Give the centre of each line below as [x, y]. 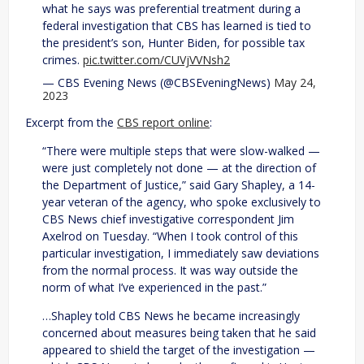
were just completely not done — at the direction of [179, 168]
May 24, [295, 83]
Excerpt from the [71, 123]
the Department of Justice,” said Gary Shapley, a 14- [179, 185]
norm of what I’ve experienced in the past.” [154, 288]
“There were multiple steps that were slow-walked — [181, 151]
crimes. [63, 60]
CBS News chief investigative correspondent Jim [168, 219]
